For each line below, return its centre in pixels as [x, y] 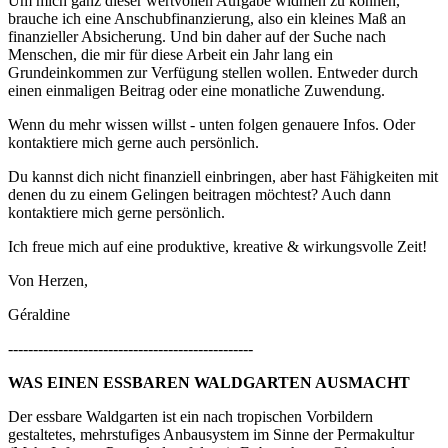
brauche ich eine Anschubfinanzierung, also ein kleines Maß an [207, 18]
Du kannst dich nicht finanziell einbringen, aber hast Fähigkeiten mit [223, 176]
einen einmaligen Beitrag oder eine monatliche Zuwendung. [196, 90]
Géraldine [39, 314]
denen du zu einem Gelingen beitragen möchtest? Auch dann [199, 194]
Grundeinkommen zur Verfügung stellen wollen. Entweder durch [213, 72]
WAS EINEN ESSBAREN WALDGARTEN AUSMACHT [209, 382]
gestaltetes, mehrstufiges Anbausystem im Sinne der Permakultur [211, 434]
